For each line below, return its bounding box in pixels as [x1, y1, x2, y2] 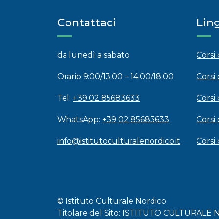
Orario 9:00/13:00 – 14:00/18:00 [57, 72, 174, 81]
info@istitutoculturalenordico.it [57, 136, 180, 146]
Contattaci [57, 16, 116, 29]
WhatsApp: [57, 115, 102, 124]
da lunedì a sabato [57, 50, 130, 60]
